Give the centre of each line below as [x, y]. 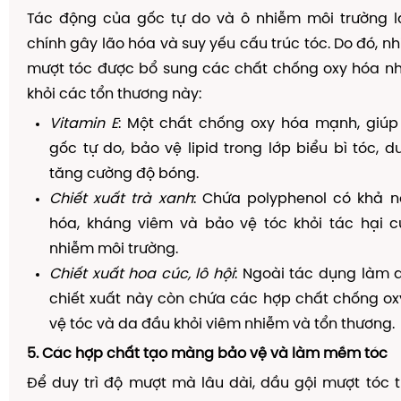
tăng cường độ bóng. [124, 174]
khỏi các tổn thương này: [114, 94]
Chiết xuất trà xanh [121, 199]
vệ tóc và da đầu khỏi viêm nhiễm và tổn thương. [222, 324]
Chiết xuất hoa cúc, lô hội [142, 274]
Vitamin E [84, 124]
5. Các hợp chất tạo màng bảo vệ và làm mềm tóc [207, 354]
